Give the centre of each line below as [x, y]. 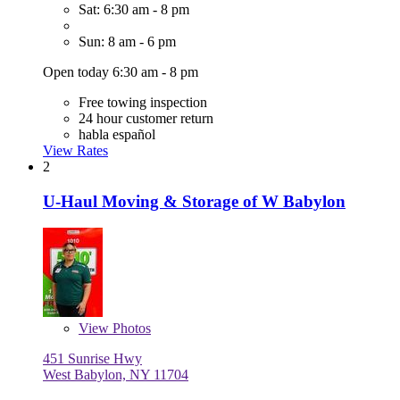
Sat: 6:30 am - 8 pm [134, 10]
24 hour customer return [146, 119]
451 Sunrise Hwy [92, 359]
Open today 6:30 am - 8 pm [121, 72]
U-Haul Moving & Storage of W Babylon [194, 201]
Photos [130, 329]
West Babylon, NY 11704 [116, 375]
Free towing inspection [143, 103]
